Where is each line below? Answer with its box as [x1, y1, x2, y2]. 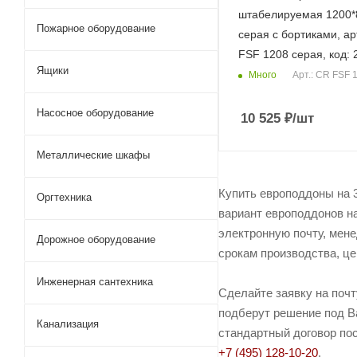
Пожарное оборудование [37, 22, 155, 34]
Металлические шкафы [37, 149, 150, 161]
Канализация [37, 318, 99, 330]
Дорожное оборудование [37, 233, 155, 245]
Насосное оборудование [37, 107, 154, 119]
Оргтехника [37, 191, 92, 203]
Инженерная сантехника [37, 276, 153, 288]
